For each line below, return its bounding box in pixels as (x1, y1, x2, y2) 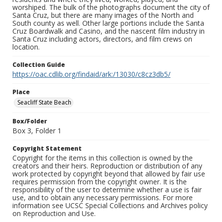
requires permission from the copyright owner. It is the (12, 177, 187, 187)
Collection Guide (12, 60, 65, 69)
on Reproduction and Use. (12, 209, 96, 219)
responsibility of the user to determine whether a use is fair (12, 185, 202, 195)
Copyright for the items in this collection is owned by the (12, 153, 193, 163)
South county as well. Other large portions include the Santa (12, 18, 204, 28)
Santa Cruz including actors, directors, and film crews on (12, 34, 192, 44)
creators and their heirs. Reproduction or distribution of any (12, 161, 202, 171)
